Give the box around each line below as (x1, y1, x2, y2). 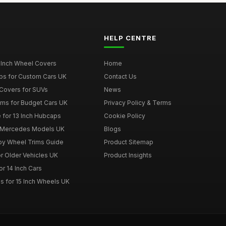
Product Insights (103, 151, 152, 159)
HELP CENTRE (103, 34, 156, 42)
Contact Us (103, 73, 137, 81)
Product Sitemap (103, 138, 153, 146)
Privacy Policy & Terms (103, 99, 172, 107)
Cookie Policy (103, 112, 145, 120)
